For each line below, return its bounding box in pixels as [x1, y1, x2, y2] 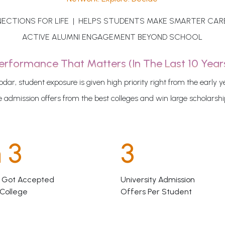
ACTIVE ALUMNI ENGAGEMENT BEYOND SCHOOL [22, 32, 203, 42]
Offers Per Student [120, 187, 192, 197]
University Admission [120, 175, 195, 185]
